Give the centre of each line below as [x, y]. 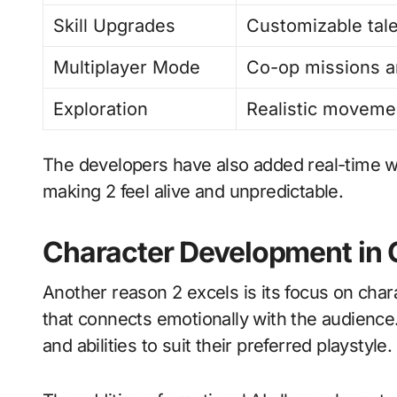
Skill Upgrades [115, 26]
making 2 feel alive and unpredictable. [193, 191]
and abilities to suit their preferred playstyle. [218, 346]
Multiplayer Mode [127, 67]
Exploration [101, 109]
